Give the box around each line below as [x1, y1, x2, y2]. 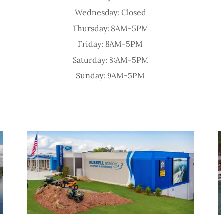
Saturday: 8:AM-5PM [72, 54, 148, 65]
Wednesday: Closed [74, 7, 146, 17]
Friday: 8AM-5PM [78, 38, 143, 49]
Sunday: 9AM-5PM [76, 70, 145, 80]
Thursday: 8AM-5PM [72, 23, 148, 33]
